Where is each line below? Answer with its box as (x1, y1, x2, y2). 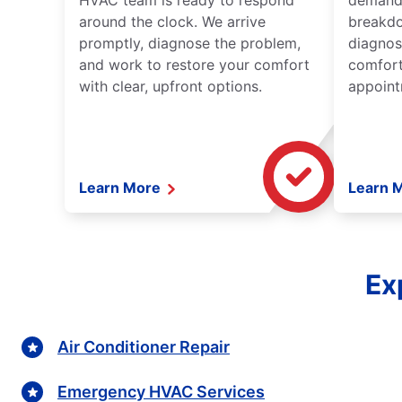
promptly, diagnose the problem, (79, 34, 301, 53)
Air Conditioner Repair (57, 336, 230, 356)
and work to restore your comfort (79, 56, 310, 74)
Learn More (79, 179, 164, 197)
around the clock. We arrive (79, 13, 266, 31)
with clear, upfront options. (79, 77, 262, 96)
